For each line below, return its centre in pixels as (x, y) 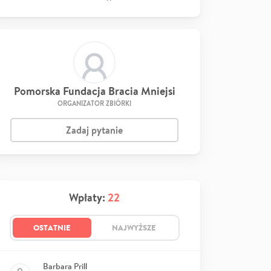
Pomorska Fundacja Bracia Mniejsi (94, 91)
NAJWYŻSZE (134, 227)
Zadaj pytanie (94, 130)
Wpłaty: (88, 198)
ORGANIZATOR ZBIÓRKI (94, 103)
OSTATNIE (52, 227)
